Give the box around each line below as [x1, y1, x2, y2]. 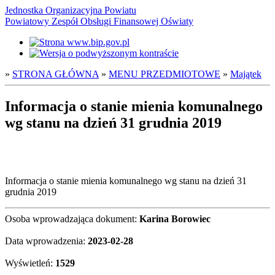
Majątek [230, 69, 261, 79]
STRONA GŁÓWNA [12, 69, 99, 79]
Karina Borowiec [139, 213, 211, 224]
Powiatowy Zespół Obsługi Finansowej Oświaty [5, 16, 193, 26]
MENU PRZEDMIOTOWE [109, 69, 220, 79]
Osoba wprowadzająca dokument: [5, 213, 139, 224]
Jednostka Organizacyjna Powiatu [5, 5, 136, 15]
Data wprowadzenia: [5, 235, 88, 246]
